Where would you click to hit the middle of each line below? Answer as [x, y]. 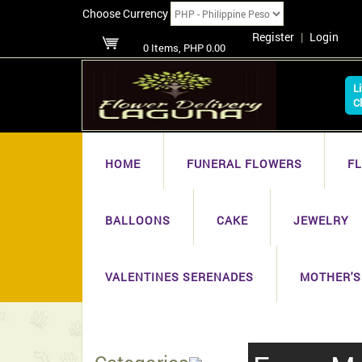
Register [273, 37]
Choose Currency [126, 13]
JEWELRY [321, 220]
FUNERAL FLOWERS [244, 164]
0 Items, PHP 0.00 [184, 48]
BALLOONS [138, 220]
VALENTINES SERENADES [179, 277]
